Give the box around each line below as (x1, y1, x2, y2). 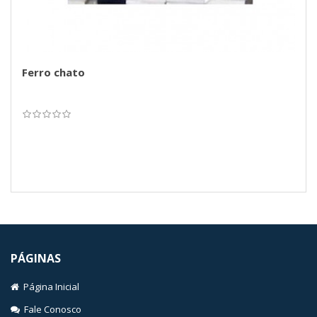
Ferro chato (22, 65, 85, 79)
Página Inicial (19, 280, 79, 293)
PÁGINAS (11, 250, 61, 266)
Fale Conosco (20, 303, 81, 316)
